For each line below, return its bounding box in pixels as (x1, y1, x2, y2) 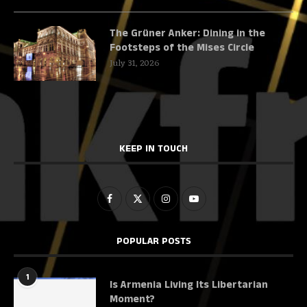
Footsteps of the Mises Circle (110, 40, 254, 56)
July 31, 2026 (110, 56, 160, 72)
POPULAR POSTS (116, 234, 191, 249)
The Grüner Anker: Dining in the (110, 26, 265, 41)
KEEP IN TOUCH (119, 142, 188, 156)
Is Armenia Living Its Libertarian (110, 278, 268, 293)
